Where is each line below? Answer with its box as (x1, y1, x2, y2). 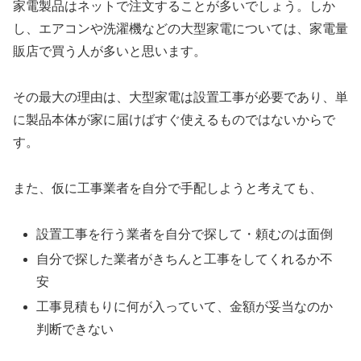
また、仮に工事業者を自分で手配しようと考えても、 (13, 180, 322, 195)
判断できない (36, 322, 114, 336)
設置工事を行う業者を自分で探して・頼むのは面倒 (36, 226, 334, 241)
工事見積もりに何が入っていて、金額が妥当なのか (36, 299, 334, 313)
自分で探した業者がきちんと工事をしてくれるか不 (36, 251, 334, 266)
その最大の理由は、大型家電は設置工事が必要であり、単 (13, 89, 348, 104)
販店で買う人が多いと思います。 (13, 44, 206, 59)
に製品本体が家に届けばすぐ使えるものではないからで (13, 112, 335, 127)
